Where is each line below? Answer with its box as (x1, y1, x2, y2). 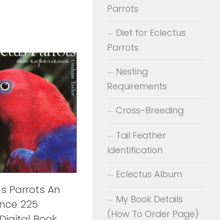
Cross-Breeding (116, 104, 184, 116)
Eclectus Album (116, 167, 182, 180)
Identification (107, 143, 163, 156)
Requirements (107, 80, 167, 92)
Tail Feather (116, 129, 166, 141)
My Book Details (116, 192, 183, 205)
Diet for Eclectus (116, 26, 186, 39)
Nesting (116, 65, 148, 78)
